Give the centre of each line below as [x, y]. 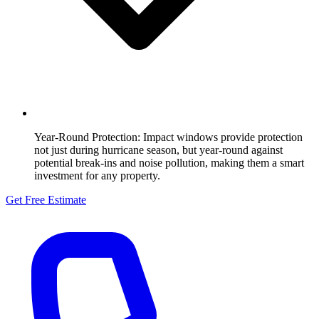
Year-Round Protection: [87, 137]
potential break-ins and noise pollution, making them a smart [169, 162]
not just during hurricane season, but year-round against [158, 150]
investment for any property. [97, 175]
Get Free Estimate [46, 199]
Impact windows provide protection [221, 137]
